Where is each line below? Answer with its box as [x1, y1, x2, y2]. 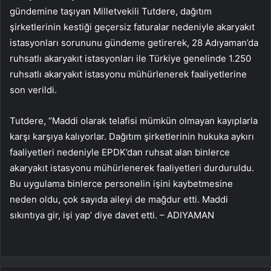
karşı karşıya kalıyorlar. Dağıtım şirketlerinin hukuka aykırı [10, 130, 254, 142]
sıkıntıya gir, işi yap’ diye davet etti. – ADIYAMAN [10, 209, 214, 221]
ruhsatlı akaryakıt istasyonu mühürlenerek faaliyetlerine [10, 68, 247, 80]
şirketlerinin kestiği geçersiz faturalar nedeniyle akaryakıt [10, 21, 255, 33]
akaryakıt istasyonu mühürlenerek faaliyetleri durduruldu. [10, 162, 254, 174]
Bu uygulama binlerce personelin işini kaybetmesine [10, 177, 233, 189]
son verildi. [10, 83, 57, 96]
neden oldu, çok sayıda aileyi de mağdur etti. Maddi [10, 193, 228, 205]
